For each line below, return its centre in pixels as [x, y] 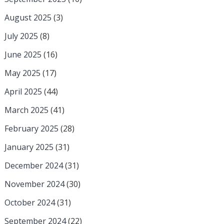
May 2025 [22, 73]
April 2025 [23, 92]
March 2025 [26, 110]
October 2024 [29, 203]
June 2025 [23, 55]
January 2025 [29, 147]
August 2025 [28, 18]
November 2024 [34, 184]
